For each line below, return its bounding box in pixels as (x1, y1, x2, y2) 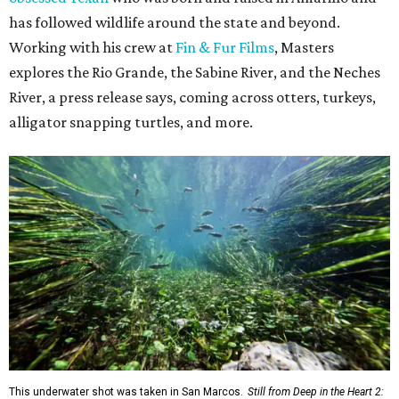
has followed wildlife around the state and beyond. (9, 13, 340, 32)
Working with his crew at (9, 38, 175, 57)
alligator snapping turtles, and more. (9, 113, 253, 132)
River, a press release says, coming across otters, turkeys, (9, 88, 376, 107)
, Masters (274, 38, 334, 57)
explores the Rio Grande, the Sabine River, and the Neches (9, 63, 380, 82)
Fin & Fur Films (175, 38, 274, 57)
